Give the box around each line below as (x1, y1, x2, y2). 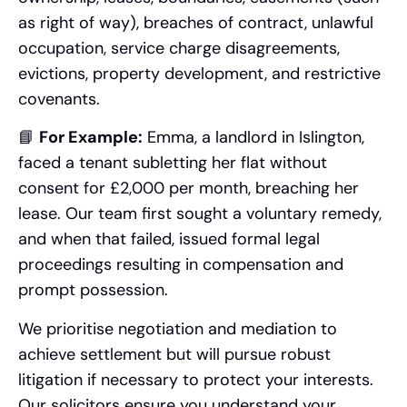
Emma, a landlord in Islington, (143, 126, 364, 149)
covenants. (18, 87, 100, 110)
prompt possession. (18, 279, 168, 302)
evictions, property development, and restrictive (18, 62, 381, 84)
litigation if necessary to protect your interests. (18, 368, 373, 391)
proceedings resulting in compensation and (18, 253, 343, 276)
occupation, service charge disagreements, (18, 36, 340, 59)
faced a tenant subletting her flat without (18, 152, 327, 174)
